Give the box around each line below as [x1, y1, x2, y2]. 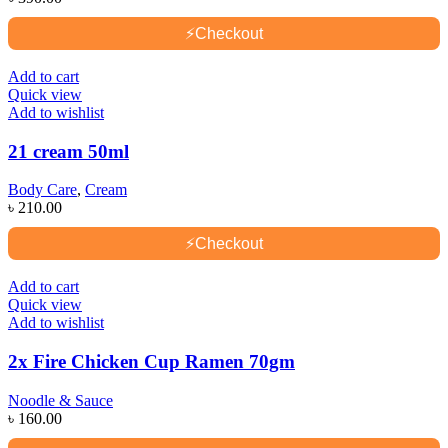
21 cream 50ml [8, 140, 129, 162]
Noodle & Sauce [8, 391, 113, 409]
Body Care [8, 181, 77, 199]
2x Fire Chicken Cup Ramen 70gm [8, 351, 295, 373]
